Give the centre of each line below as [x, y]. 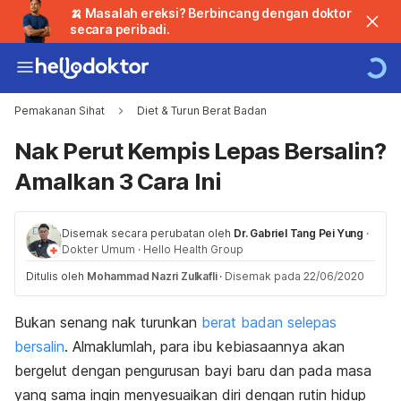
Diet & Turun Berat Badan [202, 111]
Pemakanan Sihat [60, 111]
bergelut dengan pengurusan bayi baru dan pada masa [193, 371]
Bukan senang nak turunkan [108, 322]
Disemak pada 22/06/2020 [295, 276]
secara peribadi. [120, 29]
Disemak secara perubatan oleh [148, 233]
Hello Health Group [193, 249]
